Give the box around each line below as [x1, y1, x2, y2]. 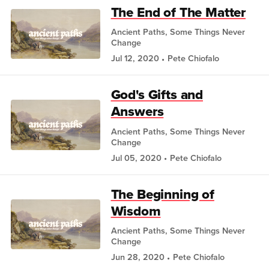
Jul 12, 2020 [110, 52, 159, 65]
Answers [110, 101, 164, 122]
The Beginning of [110, 184, 214, 204]
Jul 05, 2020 [110, 151, 162, 165]
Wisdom [110, 201, 161, 221]
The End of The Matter [110, 2, 246, 22]
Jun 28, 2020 [110, 250, 165, 264]
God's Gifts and [110, 85, 204, 105]
